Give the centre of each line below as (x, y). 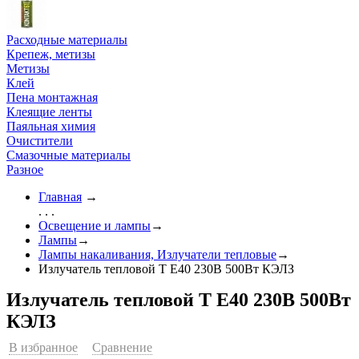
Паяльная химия (51, 126)
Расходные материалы (67, 40)
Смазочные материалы (69, 155)
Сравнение (122, 347)
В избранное (43, 347)
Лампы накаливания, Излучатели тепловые (157, 254)
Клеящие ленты (49, 112)
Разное (25, 169)
